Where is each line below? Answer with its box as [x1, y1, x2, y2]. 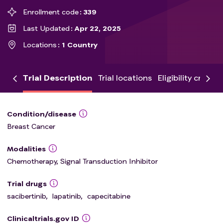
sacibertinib [7, 192, 46, 200]
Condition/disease [7, 110, 76, 118]
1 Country [62, 40, 98, 49]
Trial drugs [7, 179, 47, 188]
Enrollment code [23, 7, 79, 16]
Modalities [7, 144, 46, 153]
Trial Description [23, 73, 92, 82]
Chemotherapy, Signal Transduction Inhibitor [7, 157, 158, 165]
